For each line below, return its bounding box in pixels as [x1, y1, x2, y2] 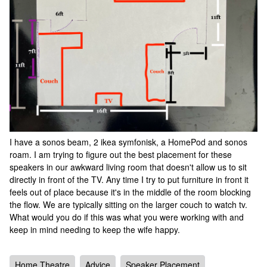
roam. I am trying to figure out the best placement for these [10, 148, 232, 161]
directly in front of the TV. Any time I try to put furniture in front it [10, 173, 249, 186]
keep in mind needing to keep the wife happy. [10, 223, 180, 236]
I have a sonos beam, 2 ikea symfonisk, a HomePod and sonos [10, 136, 247, 148]
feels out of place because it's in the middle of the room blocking [10, 186, 251, 198]
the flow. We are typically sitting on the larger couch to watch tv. [10, 198, 247, 211]
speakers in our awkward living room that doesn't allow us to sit [10, 161, 247, 173]
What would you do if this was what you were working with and [10, 211, 244, 223]
